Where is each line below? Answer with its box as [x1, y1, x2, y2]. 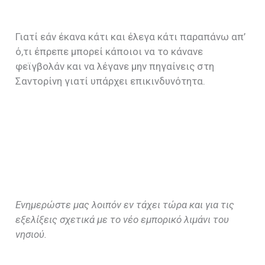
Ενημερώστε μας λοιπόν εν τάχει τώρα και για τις [15, 198, 235, 211]
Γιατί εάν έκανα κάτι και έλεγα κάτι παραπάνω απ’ [15, 30, 246, 43]
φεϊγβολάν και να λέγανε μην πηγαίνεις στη [15, 60, 215, 72]
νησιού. [15, 228, 47, 240]
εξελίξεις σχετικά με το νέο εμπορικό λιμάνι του [15, 213, 230, 225]
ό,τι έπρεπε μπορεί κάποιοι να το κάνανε [15, 45, 203, 57]
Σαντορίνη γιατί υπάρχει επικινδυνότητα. [15, 75, 206, 87]
